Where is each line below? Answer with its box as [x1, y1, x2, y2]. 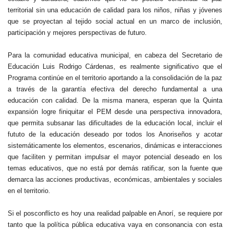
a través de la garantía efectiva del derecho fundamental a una [8, 85, 222, 93]
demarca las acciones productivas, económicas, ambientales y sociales [8, 175, 222, 183]
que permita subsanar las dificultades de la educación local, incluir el [8, 119, 222, 127]
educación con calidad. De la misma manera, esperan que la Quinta [8, 96, 222, 104]
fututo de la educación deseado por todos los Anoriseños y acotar [8, 130, 222, 138]
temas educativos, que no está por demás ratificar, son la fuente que [8, 164, 222, 172]
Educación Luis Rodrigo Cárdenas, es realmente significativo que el [8, 62, 222, 70]
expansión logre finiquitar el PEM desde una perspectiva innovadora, [8, 107, 222, 116]
